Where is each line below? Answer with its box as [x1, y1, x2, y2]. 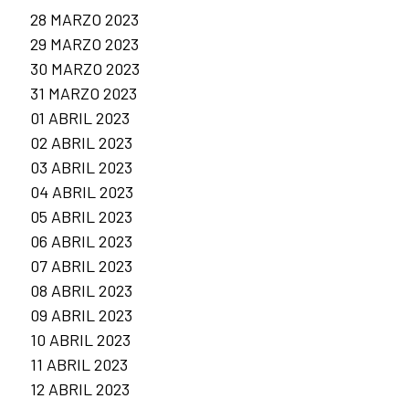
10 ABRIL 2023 [30, 330, 131, 351]
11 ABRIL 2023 [30, 354, 128, 375]
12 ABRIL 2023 [30, 379, 130, 400]
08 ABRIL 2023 [30, 280, 132, 301]
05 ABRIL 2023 [30, 206, 132, 227]
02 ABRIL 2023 [30, 132, 132, 153]
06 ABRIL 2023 [30, 231, 132, 252]
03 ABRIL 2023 [30, 157, 132, 178]
